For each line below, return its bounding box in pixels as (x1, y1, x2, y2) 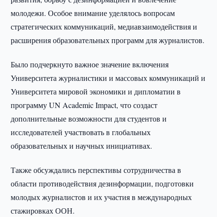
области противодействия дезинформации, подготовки (11, 178, 194, 188)
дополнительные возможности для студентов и (11, 113, 167, 124)
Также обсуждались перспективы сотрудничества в (11, 165, 182, 175)
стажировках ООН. (11, 205, 75, 216)
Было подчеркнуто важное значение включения (11, 59, 169, 69)
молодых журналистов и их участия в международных (11, 192, 192, 202)
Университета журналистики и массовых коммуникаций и (11, 73, 206, 83)
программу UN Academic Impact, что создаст (11, 100, 158, 110)
